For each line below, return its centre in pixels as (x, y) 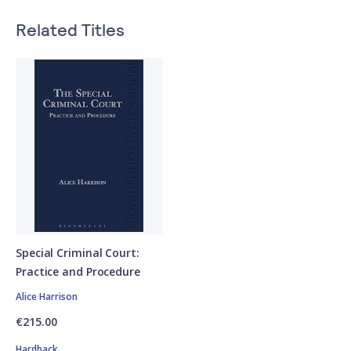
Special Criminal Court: (78, 252)
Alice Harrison (47, 296)
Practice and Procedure (78, 271)
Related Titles (70, 29)
